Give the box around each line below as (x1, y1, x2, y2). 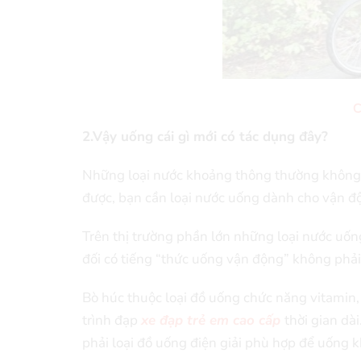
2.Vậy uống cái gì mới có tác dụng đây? (82, 127, 328, 147)
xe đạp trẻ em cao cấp (141, 311, 280, 330)
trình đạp (82, 311, 141, 330)
